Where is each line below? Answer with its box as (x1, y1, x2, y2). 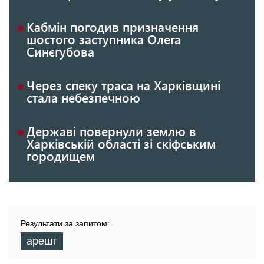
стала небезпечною (27, 89, 140, 106)
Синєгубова (27, 43, 94, 60)
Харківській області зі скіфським (27, 135, 216, 152)
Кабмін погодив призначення (27, 18, 199, 35)
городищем (27, 147, 95, 164)
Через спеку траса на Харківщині (27, 77, 220, 94)
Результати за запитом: (21, 219, 110, 229)
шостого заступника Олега (27, 31, 181, 48)
